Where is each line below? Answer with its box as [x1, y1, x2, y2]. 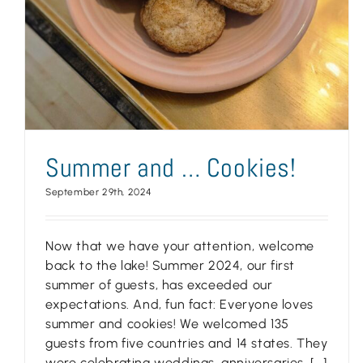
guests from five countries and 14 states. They [45, 335, 328, 352]
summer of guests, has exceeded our [45, 277, 273, 293]
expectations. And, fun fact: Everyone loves [45, 297, 314, 313]
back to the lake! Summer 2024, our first [45, 258, 296, 274]
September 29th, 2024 [45, 186, 152, 199]
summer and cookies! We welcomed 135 [45, 316, 290, 332]
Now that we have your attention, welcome [45, 238, 315, 254]
